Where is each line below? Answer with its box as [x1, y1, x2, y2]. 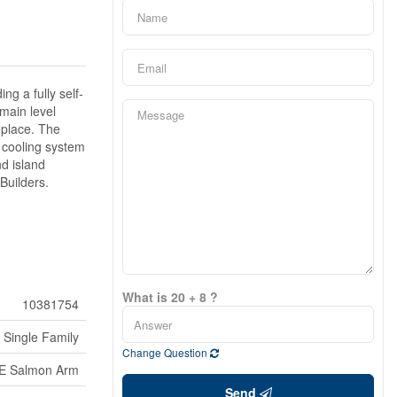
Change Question [122, 345, 210, 360]
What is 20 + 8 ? [122, 288, 218, 306]
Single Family [4, 328, 79, 346]
